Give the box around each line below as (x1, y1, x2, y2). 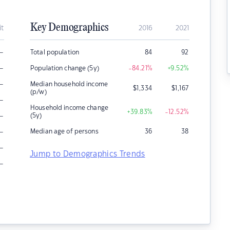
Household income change (30, 105, 108, 111)
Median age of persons (30, 128, 99, 135)
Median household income (30, 81, 108, 87)
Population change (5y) (30, 65, 99, 71)
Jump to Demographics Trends (30, 150, 145, 158)
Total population (30, 49, 80, 55)
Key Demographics (30, 22, 108, 34)
